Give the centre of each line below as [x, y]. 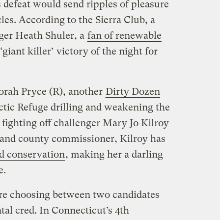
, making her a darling [114, 154]
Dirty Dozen [133, 91]
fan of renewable [124, 35]
